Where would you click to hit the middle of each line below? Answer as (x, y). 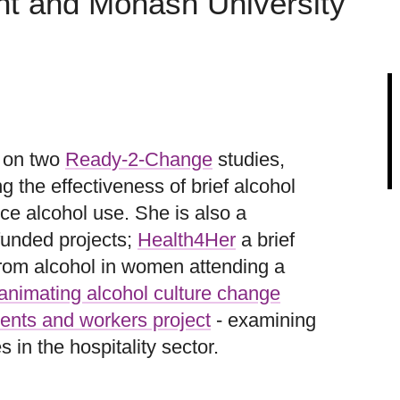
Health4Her (187, 240)
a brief (265, 240)
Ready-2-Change (139, 159)
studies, (249, 159)
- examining (263, 320)
